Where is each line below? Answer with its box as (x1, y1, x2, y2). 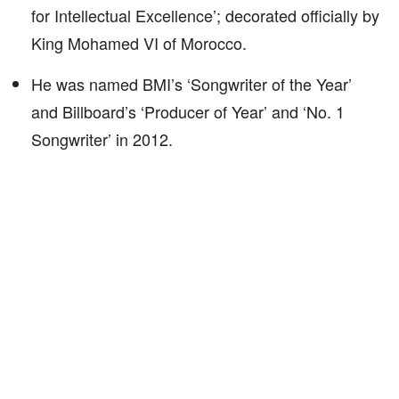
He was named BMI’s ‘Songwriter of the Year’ (31, 72, 352, 95)
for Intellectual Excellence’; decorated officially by (31, 4, 379, 27)
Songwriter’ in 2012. (31, 127, 173, 151)
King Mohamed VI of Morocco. (31, 31, 247, 54)
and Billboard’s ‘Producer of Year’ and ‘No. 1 (31, 100, 345, 123)
